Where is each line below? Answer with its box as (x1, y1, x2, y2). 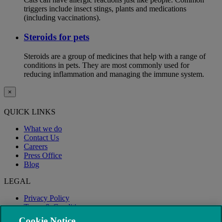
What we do (24, 124, 62, 133)
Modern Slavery (24, 211, 74, 220)
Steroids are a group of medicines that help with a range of (24, 52, 206, 60)
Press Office (24, 151, 62, 160)
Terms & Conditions (24, 202, 87, 211)
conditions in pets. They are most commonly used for (24, 60, 189, 69)
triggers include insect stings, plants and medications (24, 4, 186, 13)
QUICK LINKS (4, 107, 55, 116)
